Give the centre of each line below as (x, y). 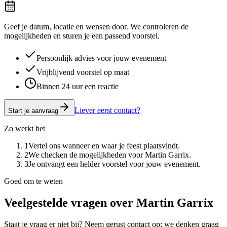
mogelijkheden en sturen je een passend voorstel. (82, 36)
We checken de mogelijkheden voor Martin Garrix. (110, 155)
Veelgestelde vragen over (70, 203)
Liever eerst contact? (107, 110)
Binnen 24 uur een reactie (78, 87)
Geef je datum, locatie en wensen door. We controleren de (96, 27)
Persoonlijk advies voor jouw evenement (101, 58)
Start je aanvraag (33, 111)
